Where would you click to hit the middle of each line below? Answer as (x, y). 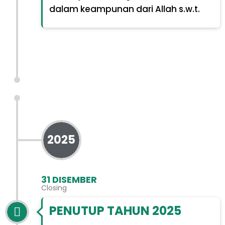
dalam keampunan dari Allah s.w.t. (124, 9)
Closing (54, 188)
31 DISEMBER (69, 179)
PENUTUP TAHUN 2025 (115, 211)
